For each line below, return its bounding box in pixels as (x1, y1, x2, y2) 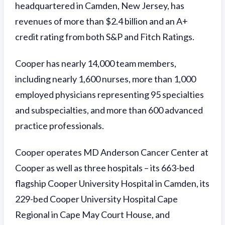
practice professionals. (15, 120, 104, 132)
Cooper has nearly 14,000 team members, (15, 58, 176, 69)
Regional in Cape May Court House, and (15, 209, 170, 220)
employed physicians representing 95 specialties (15, 89, 204, 100)
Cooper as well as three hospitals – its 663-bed (15, 162, 194, 174)
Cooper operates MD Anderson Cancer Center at (15, 147, 208, 158)
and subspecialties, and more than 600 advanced (15, 104, 203, 116)
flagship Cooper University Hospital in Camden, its (15, 178, 209, 189)
